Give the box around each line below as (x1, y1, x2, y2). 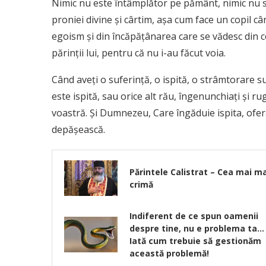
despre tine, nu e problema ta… (129, 223, 264, 235)
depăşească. (52, 123, 105, 137)
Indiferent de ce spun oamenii (129, 210, 258, 222)
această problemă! (129, 248, 209, 259)
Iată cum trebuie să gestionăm (129, 235, 261, 247)
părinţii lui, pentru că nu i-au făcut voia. (52, 46, 226, 60)
